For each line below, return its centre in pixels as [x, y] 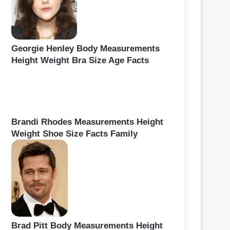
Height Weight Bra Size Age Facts [80, 61]
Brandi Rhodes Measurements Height [87, 122]
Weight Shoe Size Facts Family [74, 134]
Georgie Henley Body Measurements [85, 49]
